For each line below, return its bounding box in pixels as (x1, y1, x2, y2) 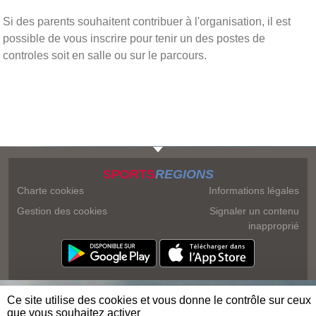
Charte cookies (17, 185, 84, 196)
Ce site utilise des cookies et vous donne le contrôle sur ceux (7, 294, 311, 306)
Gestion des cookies (17, 205, 107, 217)
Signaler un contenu (209, 205, 299, 217)
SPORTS (102, 167, 155, 181)
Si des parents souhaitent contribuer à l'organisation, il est (3, 15, 291, 28)
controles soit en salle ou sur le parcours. (3, 49, 207, 61)
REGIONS (154, 167, 214, 181)
